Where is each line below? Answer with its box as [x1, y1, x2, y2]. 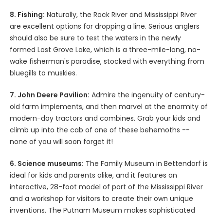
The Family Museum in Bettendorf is [84, 158, 208, 168]
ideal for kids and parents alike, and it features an [10, 170, 177, 180]
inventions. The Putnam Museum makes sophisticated [10, 205, 195, 215]
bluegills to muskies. [10, 68, 77, 78]
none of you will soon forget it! [10, 136, 113, 146]
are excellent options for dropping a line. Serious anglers [10, 21, 200, 31]
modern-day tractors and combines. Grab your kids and [10, 113, 200, 123]
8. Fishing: [10, 9, 45, 19]
